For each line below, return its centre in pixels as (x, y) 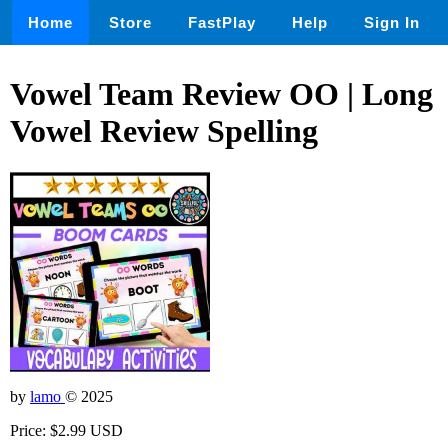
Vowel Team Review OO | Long (221, 94)
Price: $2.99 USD (66, 430)
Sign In (392, 22)
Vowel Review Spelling (164, 131)
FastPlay (222, 22)
